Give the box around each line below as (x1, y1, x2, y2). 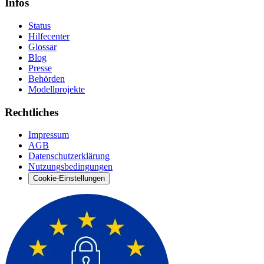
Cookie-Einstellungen (33, 174, 105, 183)
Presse (28, 62, 52, 73)
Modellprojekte (28, 84, 85, 94)
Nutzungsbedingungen (28, 161, 113, 172)
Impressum (28, 130, 69, 140)
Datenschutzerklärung (28, 151, 110, 161)
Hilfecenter (28, 31, 70, 41)
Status (28, 20, 51, 31)
